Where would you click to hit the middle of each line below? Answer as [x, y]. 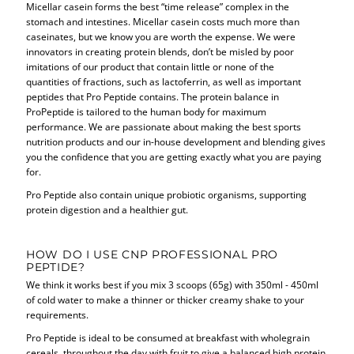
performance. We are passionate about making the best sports [164, 126]
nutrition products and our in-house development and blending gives [176, 141]
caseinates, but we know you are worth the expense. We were [161, 36]
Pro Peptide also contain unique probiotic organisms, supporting [167, 194]
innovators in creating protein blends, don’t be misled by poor [160, 51]
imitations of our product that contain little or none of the [151, 66]
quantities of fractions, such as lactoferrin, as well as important [164, 81]
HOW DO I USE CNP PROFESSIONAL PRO [153, 254]
